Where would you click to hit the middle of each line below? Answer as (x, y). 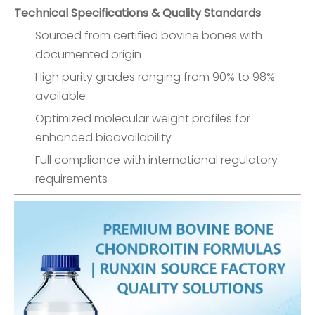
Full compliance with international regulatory (156, 160)
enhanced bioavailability (103, 137)
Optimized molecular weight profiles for (143, 118)
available (60, 96)
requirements (71, 179)
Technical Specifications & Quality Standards (137, 13)
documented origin (88, 54)
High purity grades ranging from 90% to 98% (155, 77)
